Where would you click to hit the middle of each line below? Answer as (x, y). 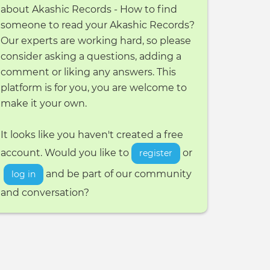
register (156, 153)
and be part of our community (118, 174)
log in (24, 174)
